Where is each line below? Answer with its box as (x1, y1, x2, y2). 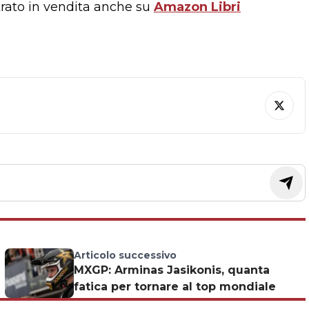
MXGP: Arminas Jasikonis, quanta (73, 263, 270, 277)
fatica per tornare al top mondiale (73, 280, 276, 294)
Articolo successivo (73, 249, 177, 262)
